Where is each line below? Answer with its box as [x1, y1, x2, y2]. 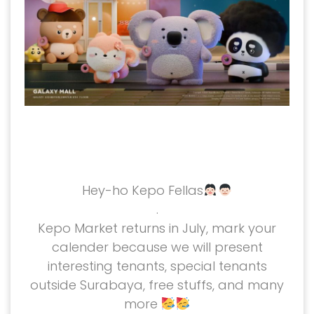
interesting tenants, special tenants [47, 257, 267, 275]
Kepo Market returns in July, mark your [38, 219, 276, 237]
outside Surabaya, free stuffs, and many [30, 275, 284, 294]
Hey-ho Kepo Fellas [82, 181, 203, 199]
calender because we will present [51, 238, 263, 256]
